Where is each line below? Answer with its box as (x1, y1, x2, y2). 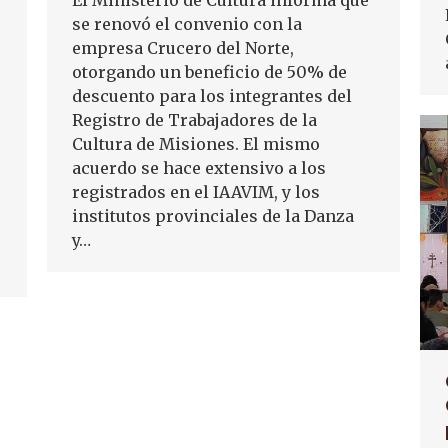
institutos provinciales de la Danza (72, 206, 354, 226)
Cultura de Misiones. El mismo (72, 134, 320, 154)
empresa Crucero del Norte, (72, 38, 294, 58)
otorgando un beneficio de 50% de (72, 62, 347, 82)
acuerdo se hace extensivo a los (72, 158, 326, 178)
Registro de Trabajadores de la (72, 110, 317, 130)
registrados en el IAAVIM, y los (72, 182, 320, 202)
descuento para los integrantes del (72, 86, 352, 106)
